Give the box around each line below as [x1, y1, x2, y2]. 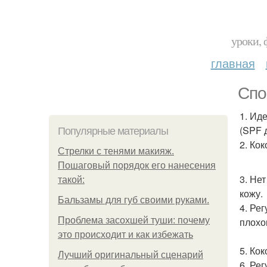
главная [210, 54, 255, 72]
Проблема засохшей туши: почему [58, 215, 210, 225]
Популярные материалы [58, 125, 168, 137]
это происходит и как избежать [58, 229, 193, 240]
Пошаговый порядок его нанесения [58, 160, 216, 170]
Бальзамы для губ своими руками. [58, 195, 209, 205]
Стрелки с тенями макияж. [58, 146, 174, 156]
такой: [58, 175, 85, 185]
